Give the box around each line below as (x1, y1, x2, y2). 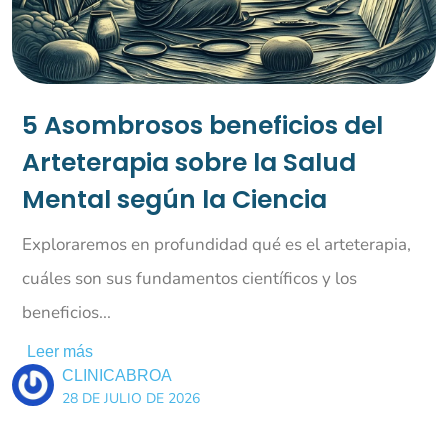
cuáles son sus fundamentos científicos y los (21, 266, 357, 290)
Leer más (26, 342, 93, 360)
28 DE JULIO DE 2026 (61, 388, 200, 408)
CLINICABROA (61, 366, 172, 384)
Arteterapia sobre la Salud (21, 144, 356, 180)
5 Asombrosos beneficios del (21, 107, 383, 143)
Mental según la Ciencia (21, 181, 327, 217)
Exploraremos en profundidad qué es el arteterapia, (21, 232, 411, 256)
